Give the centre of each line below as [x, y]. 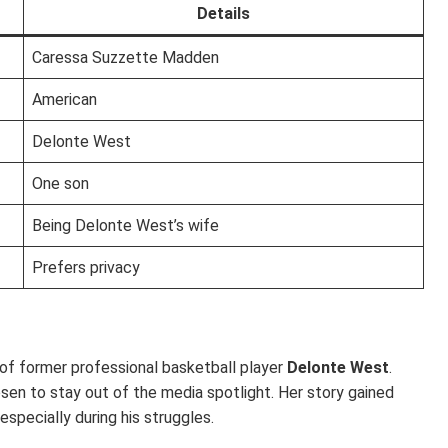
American [64, 99]
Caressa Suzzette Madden [125, 57]
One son [60, 183]
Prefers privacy [86, 267]
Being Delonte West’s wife [125, 225]
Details [223, 13]
